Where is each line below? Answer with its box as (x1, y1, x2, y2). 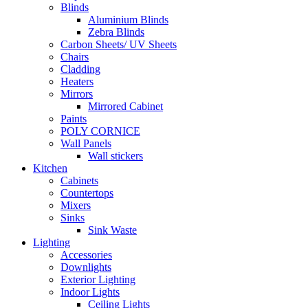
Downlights (60, 261, 111, 274)
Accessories (60, 249, 112, 261)
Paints (60, 113, 87, 125)
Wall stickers (88, 150, 143, 162)
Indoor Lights (60, 286, 120, 298)
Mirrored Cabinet (88, 100, 163, 113)
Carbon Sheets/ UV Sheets (60, 38, 177, 51)
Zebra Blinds (88, 26, 144, 38)
